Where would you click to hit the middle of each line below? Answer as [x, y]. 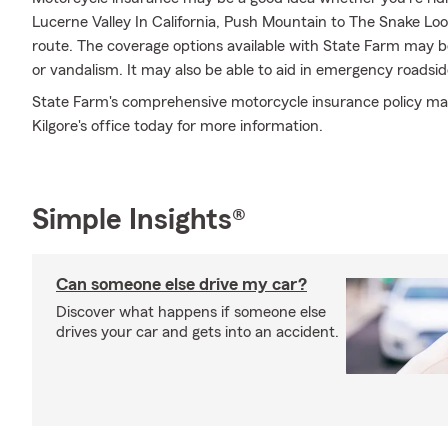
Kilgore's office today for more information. [177, 126]
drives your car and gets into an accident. [197, 332]
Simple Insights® [139, 220]
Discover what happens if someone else [191, 312]
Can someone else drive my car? [181, 284]
